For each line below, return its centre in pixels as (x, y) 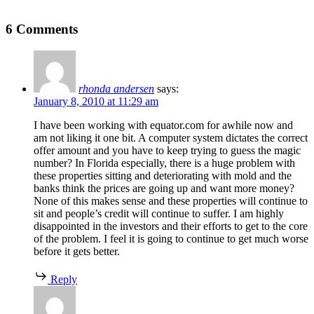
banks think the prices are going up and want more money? (164, 188)
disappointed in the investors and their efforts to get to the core (171, 226)
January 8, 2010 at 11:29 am (96, 101)
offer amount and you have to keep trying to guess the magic (167, 150)
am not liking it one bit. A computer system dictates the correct (171, 137)
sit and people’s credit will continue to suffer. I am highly (159, 213)
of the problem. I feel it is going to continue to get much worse (171, 238)
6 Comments (42, 29)
